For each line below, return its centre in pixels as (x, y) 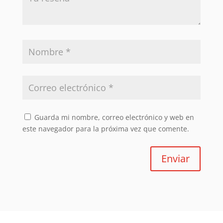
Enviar (176, 159)
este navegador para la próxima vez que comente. (106, 129)
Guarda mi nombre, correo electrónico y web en (114, 117)
